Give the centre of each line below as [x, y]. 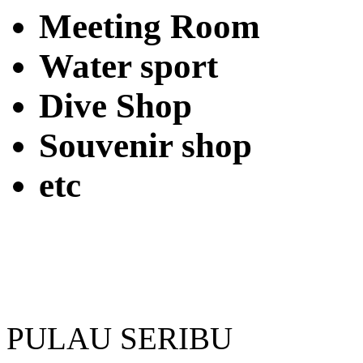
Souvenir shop [145, 145]
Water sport [128, 66]
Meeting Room [149, 26]
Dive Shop [115, 105]
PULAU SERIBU [120, 338]
